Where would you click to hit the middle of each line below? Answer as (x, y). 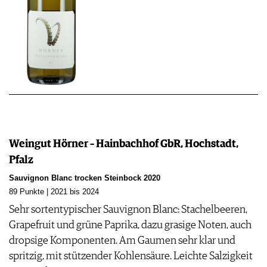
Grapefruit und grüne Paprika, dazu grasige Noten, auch (130, 226)
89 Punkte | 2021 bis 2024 (54, 192)
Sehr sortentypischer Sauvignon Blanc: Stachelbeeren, (128, 210)
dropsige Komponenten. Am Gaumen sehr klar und (122, 241)
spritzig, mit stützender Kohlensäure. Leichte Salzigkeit (131, 257)
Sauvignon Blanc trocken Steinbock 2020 (85, 178)
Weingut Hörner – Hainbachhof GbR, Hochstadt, (124, 145)
